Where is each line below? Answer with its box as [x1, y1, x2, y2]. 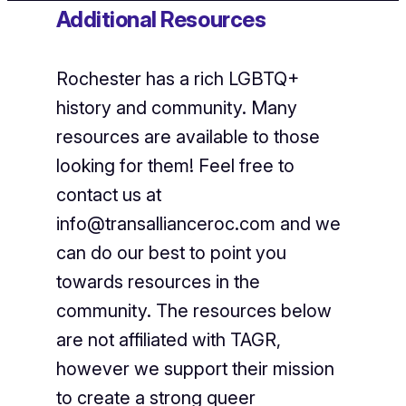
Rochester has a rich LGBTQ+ [55, 68, 299, 91]
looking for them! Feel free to [55, 155, 295, 178]
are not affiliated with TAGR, [55, 329, 281, 352]
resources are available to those [55, 126, 320, 149]
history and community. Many [55, 97, 297, 120]
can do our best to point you [55, 242, 286, 265]
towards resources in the [55, 271, 260, 294]
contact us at [55, 184, 161, 207]
